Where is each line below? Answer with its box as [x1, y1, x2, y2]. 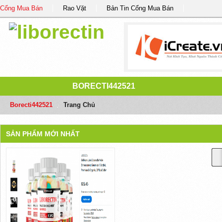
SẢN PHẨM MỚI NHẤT [5, 130, 80, 138]
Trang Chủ [63, 101, 95, 109]
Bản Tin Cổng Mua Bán [107, 4, 173, 12]
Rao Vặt [63, 4, 86, 12]
